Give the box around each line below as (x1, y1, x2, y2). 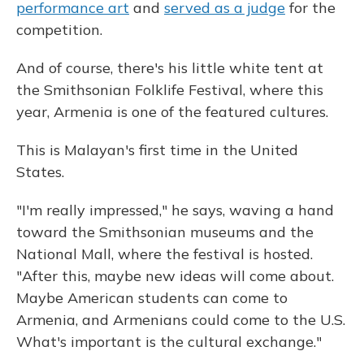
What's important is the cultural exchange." (16, 332, 322, 351)
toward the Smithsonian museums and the (16, 223, 314, 241)
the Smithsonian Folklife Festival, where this (16, 80, 323, 99)
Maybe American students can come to (16, 288, 288, 307)
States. (16, 162, 64, 181)
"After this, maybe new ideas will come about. (16, 266, 334, 285)
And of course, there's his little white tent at (16, 58, 323, 77)
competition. (16, 20, 102, 39)
